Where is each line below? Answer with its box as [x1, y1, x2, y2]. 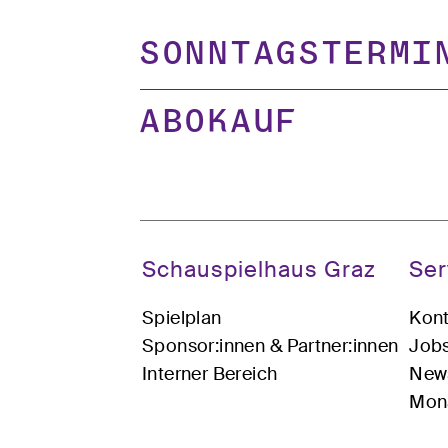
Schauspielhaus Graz [142, 255, 376, 285]
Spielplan [142, 306, 222, 331]
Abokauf [140, 108, 299, 140]
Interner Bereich [142, 362, 278, 387]
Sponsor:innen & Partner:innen [142, 334, 399, 359]
